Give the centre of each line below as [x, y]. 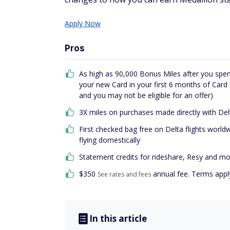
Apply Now [83, 23]
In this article [118, 218]
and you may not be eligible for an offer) [146, 95]
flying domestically [110, 140]
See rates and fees [124, 174]
